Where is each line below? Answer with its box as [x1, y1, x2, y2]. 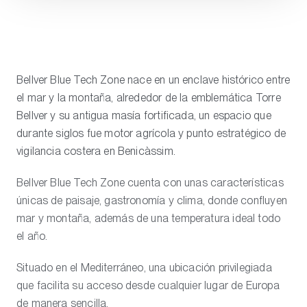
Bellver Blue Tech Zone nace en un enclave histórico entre [16, 73, 291, 86]
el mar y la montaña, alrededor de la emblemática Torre [16, 91, 281, 104]
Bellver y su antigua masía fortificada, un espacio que [16, 109, 271, 122]
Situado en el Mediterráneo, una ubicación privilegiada [16, 261, 272, 274]
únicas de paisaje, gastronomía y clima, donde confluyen [16, 194, 287, 207]
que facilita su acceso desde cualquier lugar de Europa [16, 279, 280, 292]
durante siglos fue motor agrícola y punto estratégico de [16, 127, 286, 140]
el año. [16, 230, 48, 243]
